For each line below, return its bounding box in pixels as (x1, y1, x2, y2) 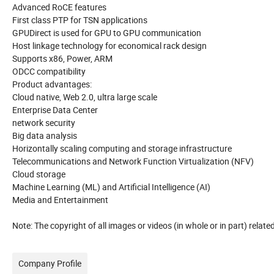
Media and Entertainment (12, 194, 108, 206)
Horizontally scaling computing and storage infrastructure (12, 143, 232, 155)
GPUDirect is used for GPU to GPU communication (12, 27, 201, 39)
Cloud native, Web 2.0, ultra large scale (12, 91, 157, 103)
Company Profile (18, 257, 81, 270)
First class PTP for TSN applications (12, 14, 147, 26)
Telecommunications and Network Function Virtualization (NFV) (12, 155, 254, 168)
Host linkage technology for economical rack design (12, 40, 207, 52)
